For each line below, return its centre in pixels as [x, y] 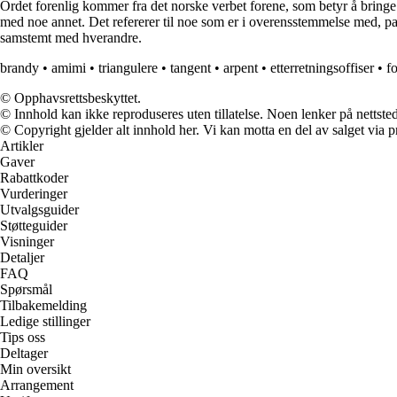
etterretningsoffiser [322, 68]
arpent [241, 68]
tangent [191, 68]
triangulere [128, 68]
